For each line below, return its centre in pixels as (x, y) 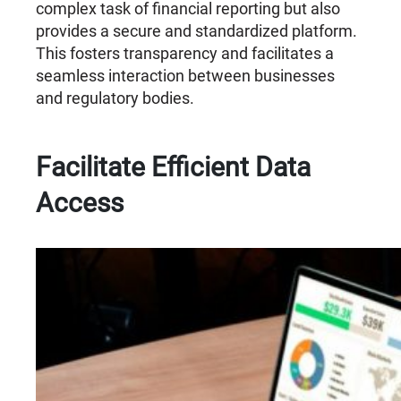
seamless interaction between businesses (186, 76)
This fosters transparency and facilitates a (185, 54)
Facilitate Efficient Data (174, 167)
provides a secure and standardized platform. (197, 31)
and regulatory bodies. (115, 98)
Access (80, 203)
